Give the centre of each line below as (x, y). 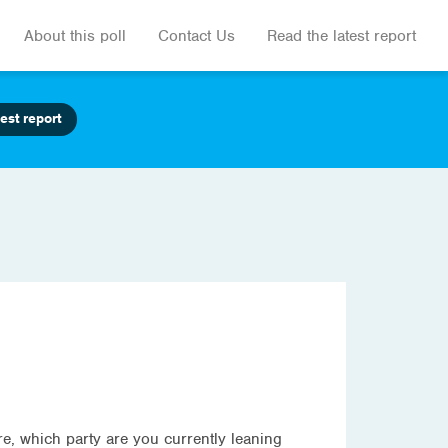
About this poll (75, 35)
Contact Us (196, 35)
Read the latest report (341, 35)
